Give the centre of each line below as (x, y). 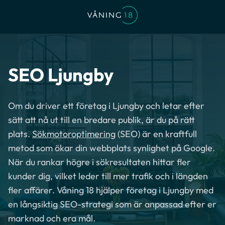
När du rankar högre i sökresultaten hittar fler (99, 162)
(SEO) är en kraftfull (156, 134)
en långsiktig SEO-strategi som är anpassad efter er (112, 204)
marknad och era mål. (52, 218)
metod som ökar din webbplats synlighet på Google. (111, 148)
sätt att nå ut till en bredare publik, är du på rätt (101, 120)
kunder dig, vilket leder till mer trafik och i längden (108, 176)
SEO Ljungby (61, 75)
